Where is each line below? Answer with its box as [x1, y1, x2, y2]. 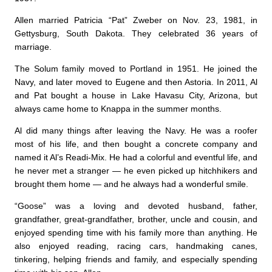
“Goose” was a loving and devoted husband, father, [15, 201, 257, 211]
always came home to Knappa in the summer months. [15, 104, 222, 114]
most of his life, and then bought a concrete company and [15, 139, 257, 149]
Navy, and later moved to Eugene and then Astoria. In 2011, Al [15, 77, 257, 87]
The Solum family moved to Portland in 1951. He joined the [15, 64, 257, 73]
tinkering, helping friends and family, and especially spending [15, 254, 257, 264]
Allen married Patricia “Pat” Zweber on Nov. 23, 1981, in [15, 15, 257, 25]
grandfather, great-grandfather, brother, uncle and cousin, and [15, 214, 257, 224]
